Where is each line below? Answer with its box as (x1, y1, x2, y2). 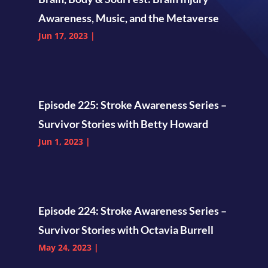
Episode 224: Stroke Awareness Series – (38, 204, 227, 218)
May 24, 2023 (38, 242, 92, 254)
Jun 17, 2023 (38, 29, 88, 41)
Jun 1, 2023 (38, 135, 83, 147)
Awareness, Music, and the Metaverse (38, 11, 219, 25)
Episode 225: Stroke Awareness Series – (38, 98, 227, 111)
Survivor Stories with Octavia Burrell (38, 223, 214, 237)
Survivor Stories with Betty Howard (38, 117, 208, 130)
